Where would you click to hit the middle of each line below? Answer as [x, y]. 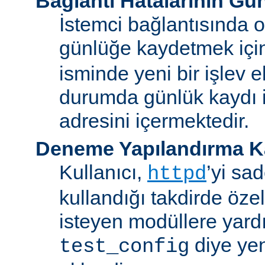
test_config [124, 246]
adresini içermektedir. [154, 120]
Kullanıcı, [103, 172]
